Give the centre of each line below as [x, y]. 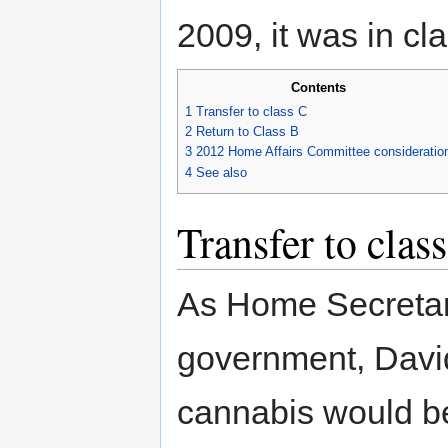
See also [221, 172]
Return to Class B [247, 131]
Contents [318, 87]
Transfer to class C [251, 111]
